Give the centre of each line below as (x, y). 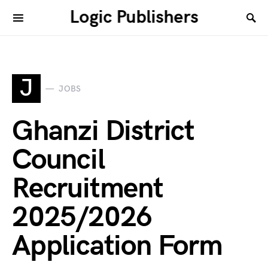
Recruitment (88, 189)
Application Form (117, 246)
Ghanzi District (103, 131)
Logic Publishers (134, 17)
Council (58, 160)
